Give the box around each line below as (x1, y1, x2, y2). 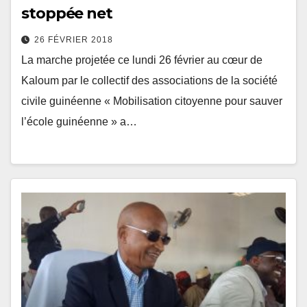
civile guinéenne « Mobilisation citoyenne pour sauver (21, 95, 282, 108)
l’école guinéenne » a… (21, 116, 137, 128)
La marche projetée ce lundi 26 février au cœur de (21, 54, 262, 66)
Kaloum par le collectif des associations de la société (21, 75, 278, 87)
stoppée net (21, 4, 112, 23)
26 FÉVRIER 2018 (34, 35, 113, 45)
